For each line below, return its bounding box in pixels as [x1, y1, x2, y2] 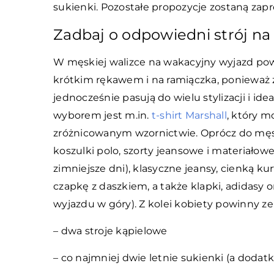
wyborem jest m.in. [53, 109, 152, 121]
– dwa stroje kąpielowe [53, 225, 168, 237]
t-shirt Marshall [151, 109, 227, 121]
